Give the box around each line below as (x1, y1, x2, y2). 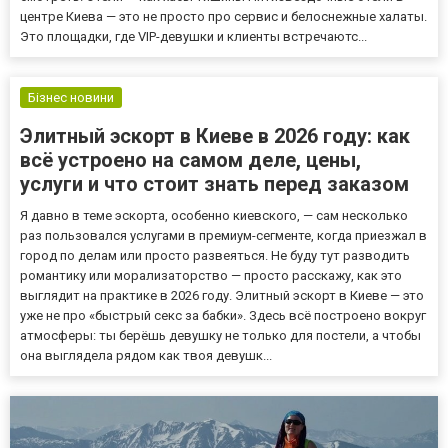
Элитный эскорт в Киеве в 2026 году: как (20, 124, 410, 149)
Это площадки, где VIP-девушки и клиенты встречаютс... (20, 29, 367, 45)
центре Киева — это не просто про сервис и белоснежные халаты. (20, 9, 427, 25)
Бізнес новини (28, 90, 114, 106)
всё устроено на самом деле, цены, (20, 148, 361, 173)
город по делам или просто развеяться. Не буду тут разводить (20, 248, 410, 264)
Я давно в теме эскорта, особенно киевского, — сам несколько (20, 208, 408, 224)
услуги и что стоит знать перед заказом (20, 172, 409, 197)
